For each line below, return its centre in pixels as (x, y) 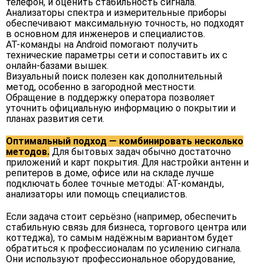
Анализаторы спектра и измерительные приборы (116, 13)
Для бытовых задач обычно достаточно (140, 152)
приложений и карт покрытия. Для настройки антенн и (127, 162)
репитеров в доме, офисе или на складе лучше (110, 173)
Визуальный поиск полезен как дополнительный (114, 76)
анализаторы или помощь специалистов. (97, 194)
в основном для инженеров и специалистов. (105, 34)
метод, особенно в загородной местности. (101, 87)
